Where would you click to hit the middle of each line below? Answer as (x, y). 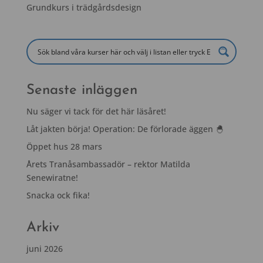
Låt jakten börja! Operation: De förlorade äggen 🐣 (125, 129)
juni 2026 (44, 248)
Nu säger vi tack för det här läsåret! (96, 111)
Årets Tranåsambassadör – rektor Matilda (108, 164)
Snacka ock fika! (58, 195)
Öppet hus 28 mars (64, 146)
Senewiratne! (52, 177)
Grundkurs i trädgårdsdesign (84, 7)
